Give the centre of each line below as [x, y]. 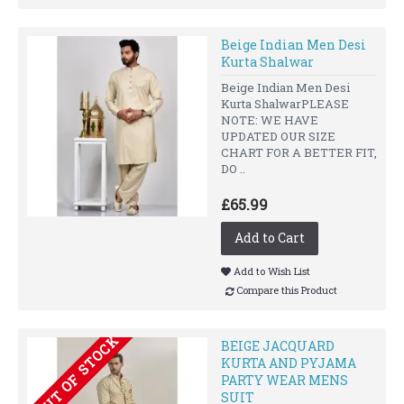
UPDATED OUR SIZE [278, 136]
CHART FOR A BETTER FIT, [299, 152]
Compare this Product [287, 290]
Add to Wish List [272, 271]
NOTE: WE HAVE [270, 119]
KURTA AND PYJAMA [289, 363]
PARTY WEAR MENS [285, 380]
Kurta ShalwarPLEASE [285, 103]
